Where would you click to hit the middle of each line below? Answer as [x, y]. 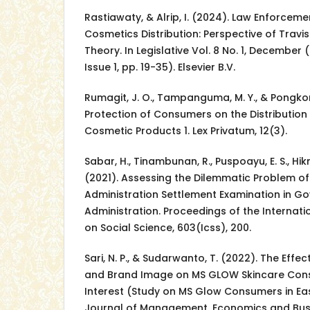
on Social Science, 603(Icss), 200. [168, 228]
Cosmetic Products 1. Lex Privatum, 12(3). [186, 131]
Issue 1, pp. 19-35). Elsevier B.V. [160, 67]
